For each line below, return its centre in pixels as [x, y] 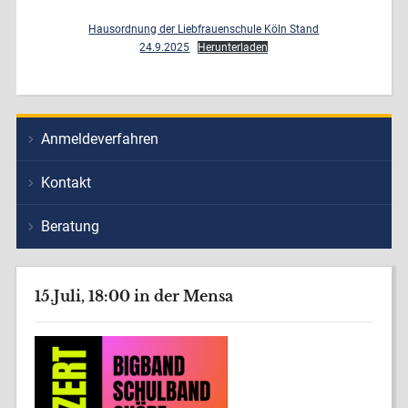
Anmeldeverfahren [99, 138]
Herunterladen [233, 47]
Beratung [70, 226]
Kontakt [66, 182]
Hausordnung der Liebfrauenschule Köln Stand [204, 29]
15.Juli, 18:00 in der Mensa [133, 296]
